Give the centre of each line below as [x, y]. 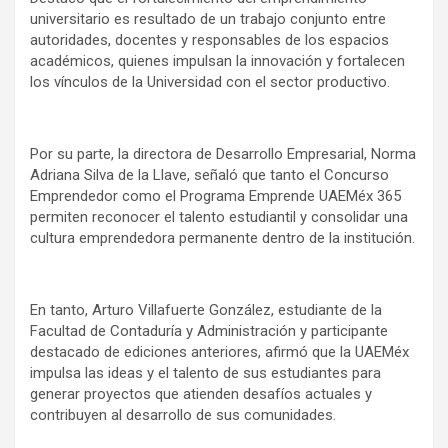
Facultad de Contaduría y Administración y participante [209, 331]
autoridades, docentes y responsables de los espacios [209, 40]
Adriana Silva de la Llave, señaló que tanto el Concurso [209, 175]
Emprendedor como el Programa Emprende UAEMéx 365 [215, 196]
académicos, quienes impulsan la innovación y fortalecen [217, 61]
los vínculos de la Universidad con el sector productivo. [210, 82]
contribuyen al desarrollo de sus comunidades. [183, 415]
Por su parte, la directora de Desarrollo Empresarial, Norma [223, 154]
